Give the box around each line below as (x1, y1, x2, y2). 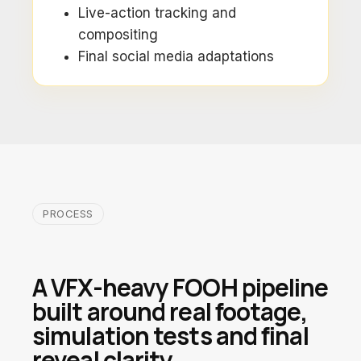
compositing (78, 27, 158, 43)
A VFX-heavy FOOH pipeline (32, 271, 329, 304)
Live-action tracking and (78, 5, 236, 21)
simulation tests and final (32, 319, 309, 352)
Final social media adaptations (78, 48, 274, 64)
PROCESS (43, 207, 93, 220)
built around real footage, (32, 295, 307, 328)
